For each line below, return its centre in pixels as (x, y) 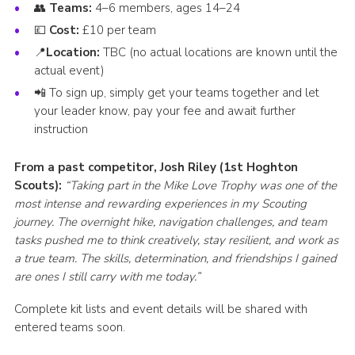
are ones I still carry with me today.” (107, 277)
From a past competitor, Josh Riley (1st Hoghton (156, 168)
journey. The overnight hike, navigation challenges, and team (170, 222)
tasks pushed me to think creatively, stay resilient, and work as (176, 240)
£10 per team (117, 31)
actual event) (69, 71)
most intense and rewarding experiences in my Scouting (160, 204)
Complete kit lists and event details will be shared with (160, 309)
